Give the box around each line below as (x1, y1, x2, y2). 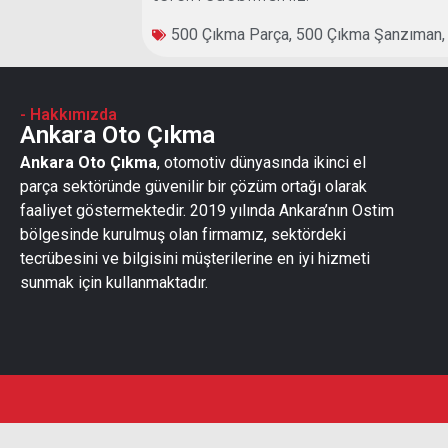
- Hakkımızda (20, 104, 117, 124)
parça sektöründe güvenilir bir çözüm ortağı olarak (20, 176, 367, 196)
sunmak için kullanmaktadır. (20, 272, 212, 292)
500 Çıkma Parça (171, 24, 290, 44)
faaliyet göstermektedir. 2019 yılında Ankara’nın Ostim (20, 200, 394, 220)
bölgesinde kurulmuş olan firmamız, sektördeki (20, 224, 346, 244)
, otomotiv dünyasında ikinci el (157, 152, 366, 172)
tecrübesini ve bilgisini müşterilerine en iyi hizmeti (20, 248, 370, 268)
